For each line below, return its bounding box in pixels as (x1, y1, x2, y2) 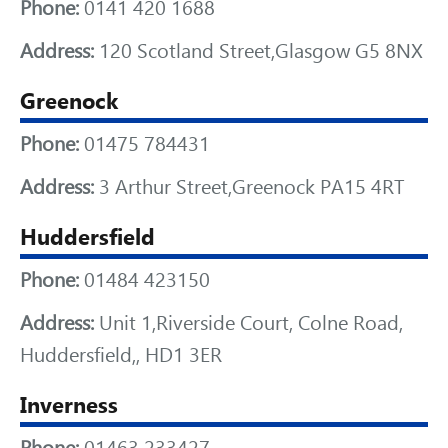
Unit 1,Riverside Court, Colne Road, (94, 311, 403, 335)
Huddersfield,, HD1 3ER (20, 343, 222, 367)
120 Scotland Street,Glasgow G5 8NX (94, 39, 423, 63)
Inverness (20, 392, 118, 418)
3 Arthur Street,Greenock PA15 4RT (94, 175, 404, 199)
